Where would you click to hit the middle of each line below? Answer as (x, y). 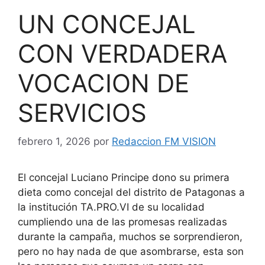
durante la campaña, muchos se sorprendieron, (130, 237)
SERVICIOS (82, 112)
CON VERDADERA (122, 53)
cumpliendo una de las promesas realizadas (122, 222)
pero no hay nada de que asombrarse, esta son (131, 252)
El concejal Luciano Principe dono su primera (124, 178)
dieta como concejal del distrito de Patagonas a (131, 193)
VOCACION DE (104, 83)
